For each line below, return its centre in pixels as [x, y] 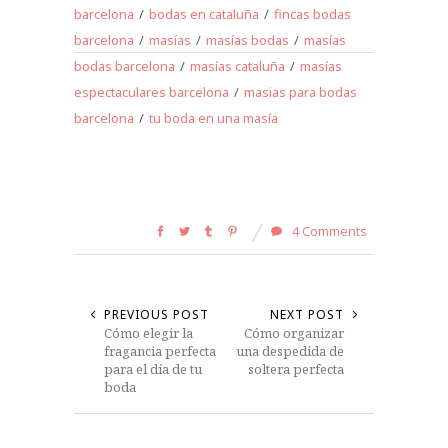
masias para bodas [300, 91]
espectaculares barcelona [151, 91]
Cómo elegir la [148, 332]
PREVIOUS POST [156, 314]
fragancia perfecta [160, 350]
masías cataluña [237, 65]
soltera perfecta [296, 368]
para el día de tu [153, 368]
